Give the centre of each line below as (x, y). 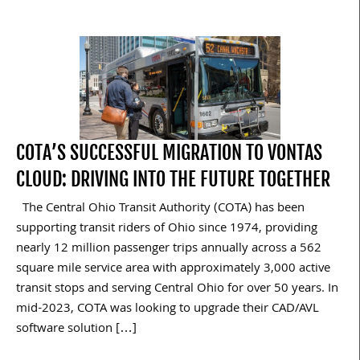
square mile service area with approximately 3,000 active (173, 269)
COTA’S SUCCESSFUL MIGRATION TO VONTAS (169, 152)
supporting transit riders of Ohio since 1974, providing (167, 229)
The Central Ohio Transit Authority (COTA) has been (160, 209)
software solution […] (76, 329)
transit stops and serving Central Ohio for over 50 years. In (177, 289)
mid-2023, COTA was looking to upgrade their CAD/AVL (168, 309)
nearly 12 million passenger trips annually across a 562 (169, 249)
